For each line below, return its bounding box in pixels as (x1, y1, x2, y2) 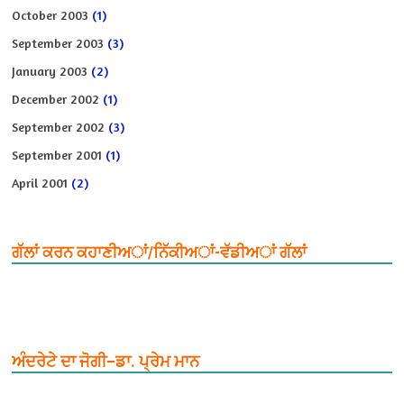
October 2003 (12, 6, 89, 23)
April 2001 (12, 174, 69, 190)
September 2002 (12, 118, 106, 134)
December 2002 (12, 90, 100, 106)
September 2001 (12, 146, 103, 162)
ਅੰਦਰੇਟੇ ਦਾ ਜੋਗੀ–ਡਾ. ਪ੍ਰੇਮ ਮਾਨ (12, 351, 200, 371)
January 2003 (12, 62, 88, 78)
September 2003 (12, 34, 105, 50)
